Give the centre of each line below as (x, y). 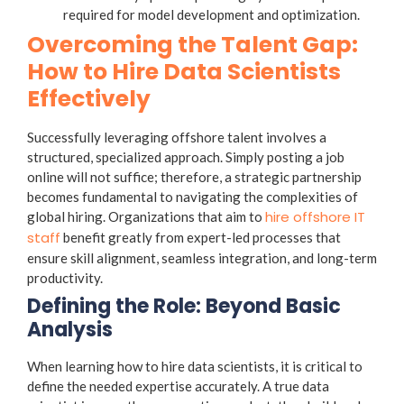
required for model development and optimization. (211, 14)
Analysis (70, 329)
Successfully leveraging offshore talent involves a (177, 137)
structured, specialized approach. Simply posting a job (186, 156)
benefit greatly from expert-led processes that (201, 237)
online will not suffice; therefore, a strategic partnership (194, 176)
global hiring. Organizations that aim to (146, 216)
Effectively (89, 98)
